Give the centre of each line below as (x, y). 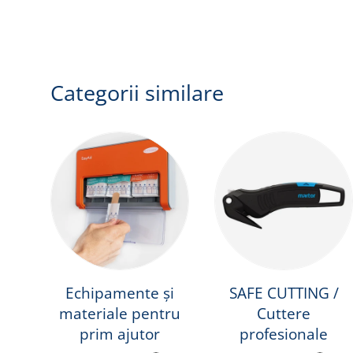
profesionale (284, 334)
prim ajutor (120, 334)
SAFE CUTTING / (284, 294)
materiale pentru (120, 314)
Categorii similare (137, 93)
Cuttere (284, 314)
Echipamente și (120, 294)
